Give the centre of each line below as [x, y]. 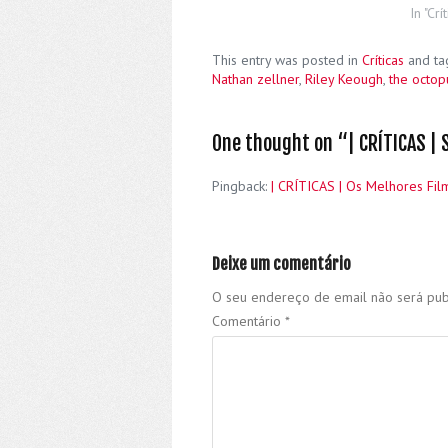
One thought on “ [280, 144]
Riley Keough [344, 79]
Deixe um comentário [281, 264]
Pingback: [241, 186]
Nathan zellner [255, 79]
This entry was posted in [287, 60]
